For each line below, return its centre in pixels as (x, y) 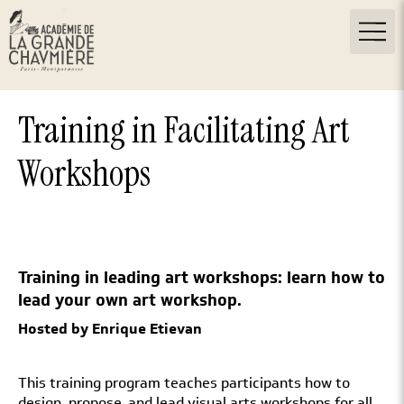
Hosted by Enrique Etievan (110, 329)
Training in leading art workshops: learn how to (202, 278)
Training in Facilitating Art (184, 130)
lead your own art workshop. (130, 300)
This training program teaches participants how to (184, 383)
